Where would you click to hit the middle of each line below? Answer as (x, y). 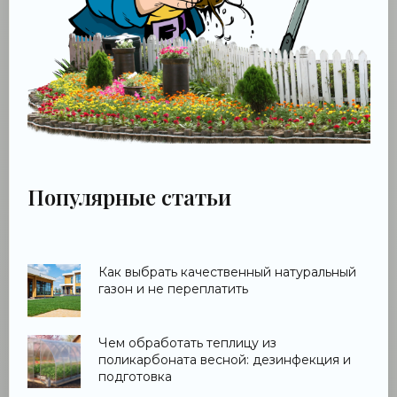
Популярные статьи (129, 197)
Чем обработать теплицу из (187, 343)
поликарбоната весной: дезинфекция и (225, 360)
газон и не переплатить (173, 289)
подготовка (135, 377)
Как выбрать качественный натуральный (227, 272)
